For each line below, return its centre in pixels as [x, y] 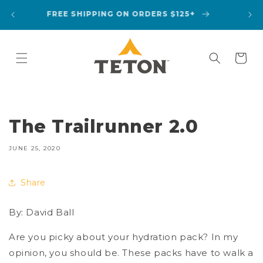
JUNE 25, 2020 [35, 149]
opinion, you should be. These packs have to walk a [131, 253]
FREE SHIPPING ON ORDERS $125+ [123, 14]
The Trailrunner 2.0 [104, 127]
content [35, 18]
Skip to [33, 8]
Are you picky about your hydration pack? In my [124, 237]
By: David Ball [42, 213]
